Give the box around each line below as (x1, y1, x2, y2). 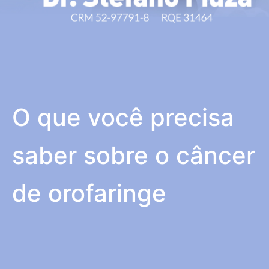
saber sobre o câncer (12, 140, 255, 170)
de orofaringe (12, 178, 166, 208)
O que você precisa (12, 102, 234, 132)
